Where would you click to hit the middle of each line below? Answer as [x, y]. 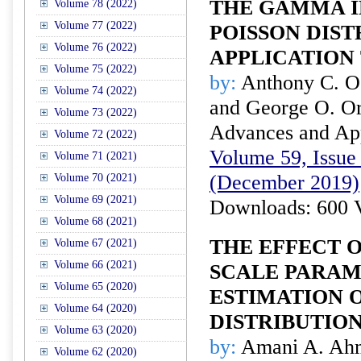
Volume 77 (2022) [95, 25]
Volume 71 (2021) [95, 156]
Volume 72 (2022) [95, 134]
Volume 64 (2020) [95, 308]
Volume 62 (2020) [95, 352]
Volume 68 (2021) [95, 221]
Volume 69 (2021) [95, 199]
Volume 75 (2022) [95, 69]
